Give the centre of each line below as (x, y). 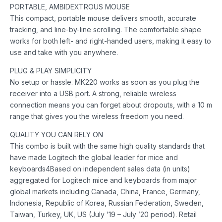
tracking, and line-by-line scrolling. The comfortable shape (106, 29)
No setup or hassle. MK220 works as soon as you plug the (105, 82)
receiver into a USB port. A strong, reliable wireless (93, 93)
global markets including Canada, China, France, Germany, (105, 191)
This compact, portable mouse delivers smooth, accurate (103, 18)
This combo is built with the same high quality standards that (107, 146)
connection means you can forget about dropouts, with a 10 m (111, 105)
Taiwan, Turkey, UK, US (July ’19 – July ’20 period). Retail (103, 214)
